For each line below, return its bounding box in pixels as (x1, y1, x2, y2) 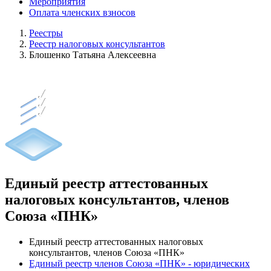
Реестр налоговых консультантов (29, 39, 165, 49)
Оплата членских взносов (29, 7, 135, 18)
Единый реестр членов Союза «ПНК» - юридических (29, 258, 250, 269)
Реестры (29, 28, 63, 38)
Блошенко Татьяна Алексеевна (29, 50, 156, 60)
